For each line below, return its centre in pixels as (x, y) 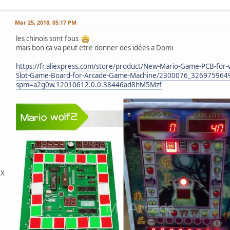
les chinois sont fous (49, 38)
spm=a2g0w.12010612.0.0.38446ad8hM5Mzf (89, 84)
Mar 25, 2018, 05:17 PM (46, 22)
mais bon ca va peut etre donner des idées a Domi (94, 47)
